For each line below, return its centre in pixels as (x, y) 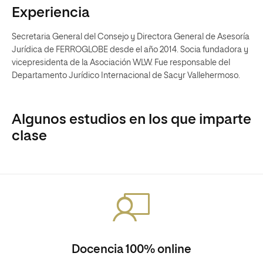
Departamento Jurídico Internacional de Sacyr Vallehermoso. (126, 76)
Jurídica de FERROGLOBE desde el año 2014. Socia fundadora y (130, 50)
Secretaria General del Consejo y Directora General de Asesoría (131, 37)
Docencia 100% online (131, 249)
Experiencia (51, 13)
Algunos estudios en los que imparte (131, 120)
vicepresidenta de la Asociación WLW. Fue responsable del (121, 63)
